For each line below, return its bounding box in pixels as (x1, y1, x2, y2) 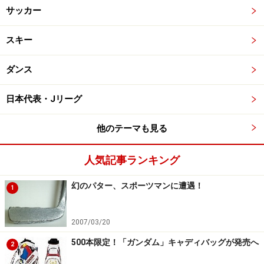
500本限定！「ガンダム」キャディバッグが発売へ (71, 237, 259, 247)
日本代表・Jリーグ (6, 94, 82, 104)
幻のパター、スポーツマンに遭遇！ (71, 181, 203, 190)
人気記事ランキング (84, 154, 180, 166)
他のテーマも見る (97, 123, 167, 134)
